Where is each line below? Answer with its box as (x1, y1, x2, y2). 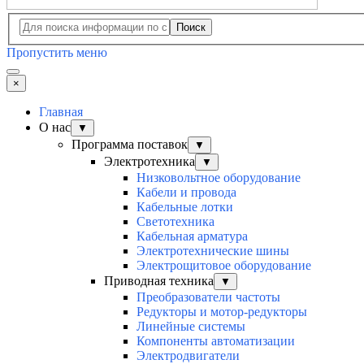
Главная (39, 105, 83, 119)
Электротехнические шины (136, 244, 289, 258)
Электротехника (104, 154, 195, 169)
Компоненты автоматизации (136, 334, 295, 349)
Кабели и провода (136, 185, 236, 200)
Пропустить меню (6, 45, 107, 60)
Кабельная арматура (136, 229, 248, 244)
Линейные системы (136, 319, 245, 334)
